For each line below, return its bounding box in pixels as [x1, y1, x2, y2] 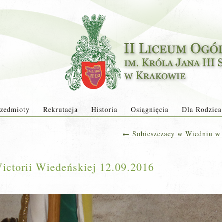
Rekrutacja [43, 105, 78, 114]
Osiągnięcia [130, 105, 168, 114]
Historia [91, 105, 117, 114]
